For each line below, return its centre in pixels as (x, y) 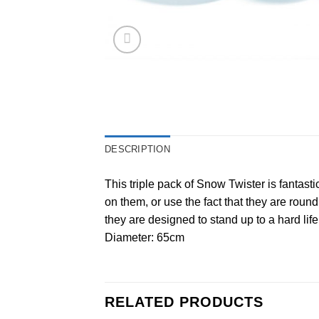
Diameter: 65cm (145, 237)
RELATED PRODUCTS (184, 302)
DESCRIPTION (137, 149)
